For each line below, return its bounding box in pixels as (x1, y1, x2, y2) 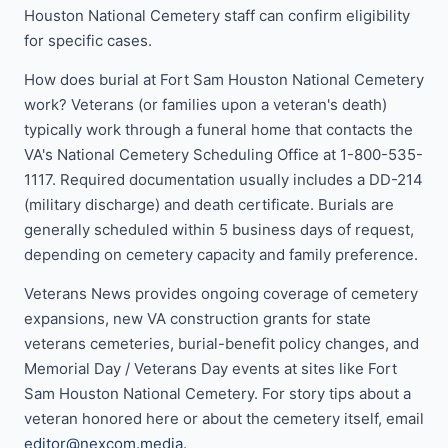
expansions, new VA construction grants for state (24, 309, 371, 328)
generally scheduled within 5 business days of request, (24, 220, 414, 239)
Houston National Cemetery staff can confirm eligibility (24, 6, 410, 25)
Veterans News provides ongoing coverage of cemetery (24, 284, 418, 303)
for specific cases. (24, 31, 152, 50)
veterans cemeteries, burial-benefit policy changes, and (24, 334, 419, 353)
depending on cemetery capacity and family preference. (24, 245, 418, 264)
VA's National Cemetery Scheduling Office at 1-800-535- (24, 145, 423, 164)
